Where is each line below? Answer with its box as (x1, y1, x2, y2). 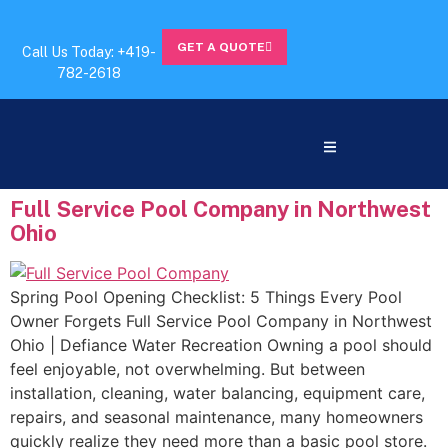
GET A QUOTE (177, 40, 265, 54)
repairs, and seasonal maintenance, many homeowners (10, 406, 423, 427)
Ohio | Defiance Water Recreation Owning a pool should (10, 334, 432, 355)
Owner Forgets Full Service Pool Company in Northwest (10, 310, 432, 331)
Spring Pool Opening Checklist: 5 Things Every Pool (10, 286, 402, 307)
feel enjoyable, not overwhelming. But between (10, 358, 365, 379)
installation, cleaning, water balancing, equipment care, (10, 382, 425, 403)
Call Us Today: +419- (21, 44, 156, 60)
